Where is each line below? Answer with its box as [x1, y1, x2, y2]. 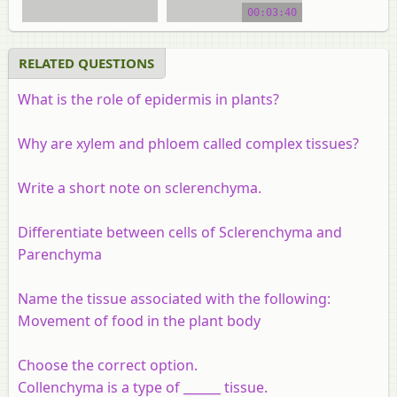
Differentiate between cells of [18, 222, 219, 242]
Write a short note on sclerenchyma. [18, 177, 261, 198]
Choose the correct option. [18, 354, 198, 375]
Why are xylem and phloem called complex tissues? [18, 133, 359, 153]
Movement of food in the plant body [18, 310, 261, 331]
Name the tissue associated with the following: [18, 288, 331, 308]
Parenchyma [18, 244, 102, 264]
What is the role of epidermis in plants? [18, 89, 279, 109]
